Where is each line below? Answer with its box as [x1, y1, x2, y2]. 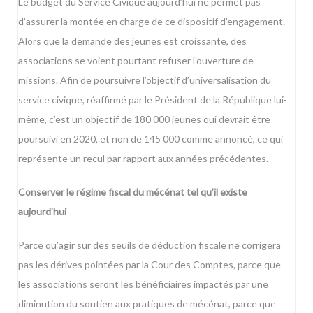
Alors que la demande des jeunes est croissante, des [18, 35, 247, 47]
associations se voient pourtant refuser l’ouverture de [18, 54, 254, 66]
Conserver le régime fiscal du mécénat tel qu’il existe [18, 186, 247, 198]
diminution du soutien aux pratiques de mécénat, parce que [18, 298, 276, 310]
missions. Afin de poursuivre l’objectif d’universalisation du [18, 74, 271, 86]
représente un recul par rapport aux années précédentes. [18, 152, 268, 164]
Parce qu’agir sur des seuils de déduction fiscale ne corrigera [18, 239, 281, 251]
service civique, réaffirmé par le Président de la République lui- [18, 94, 287, 105]
